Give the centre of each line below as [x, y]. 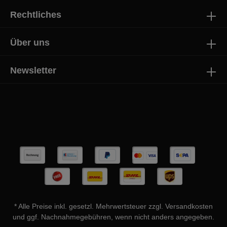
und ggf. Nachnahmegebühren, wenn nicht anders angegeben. [113, 217]
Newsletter [33, 70]
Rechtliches [36, 15]
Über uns [30, 43]
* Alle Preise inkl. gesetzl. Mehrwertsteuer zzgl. [90, 206]
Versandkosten [189, 206]
